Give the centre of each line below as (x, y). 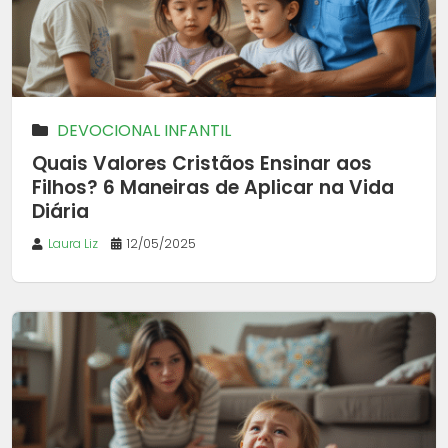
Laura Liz (73, 244)
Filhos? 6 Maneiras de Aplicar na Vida (213, 188)
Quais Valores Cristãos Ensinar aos (202, 164)
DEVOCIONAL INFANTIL (144, 131)
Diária (60, 212)
